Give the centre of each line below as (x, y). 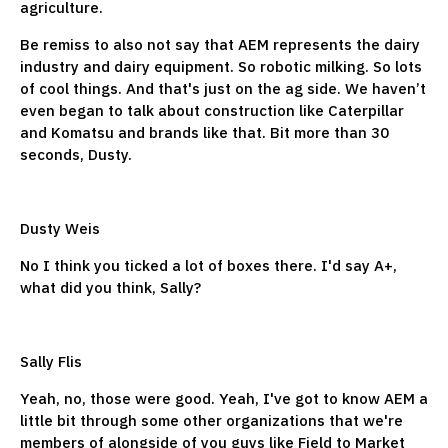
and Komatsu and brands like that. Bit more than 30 (204, 132)
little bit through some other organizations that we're (211, 420)
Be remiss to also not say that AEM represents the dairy (220, 44)
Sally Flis (53, 361)
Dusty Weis (62, 228)
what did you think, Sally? (112, 287)
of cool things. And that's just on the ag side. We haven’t (223, 88)
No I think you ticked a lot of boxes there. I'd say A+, (208, 265)
